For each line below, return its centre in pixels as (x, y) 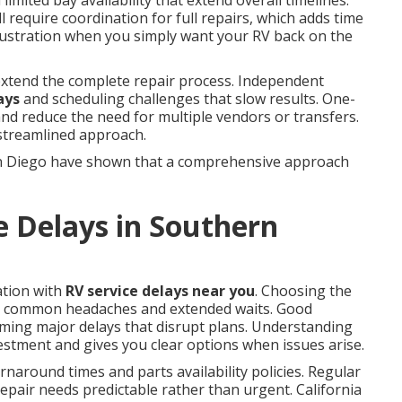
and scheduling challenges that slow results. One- (188, 99)
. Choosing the (303, 291)
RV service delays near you (160, 291)
